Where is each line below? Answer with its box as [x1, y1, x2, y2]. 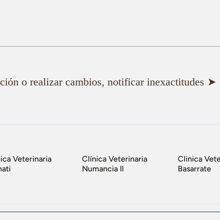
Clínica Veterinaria [82, 154, 147, 164]
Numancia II [82, 164, 124, 174]
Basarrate [178, 164, 211, 174]
